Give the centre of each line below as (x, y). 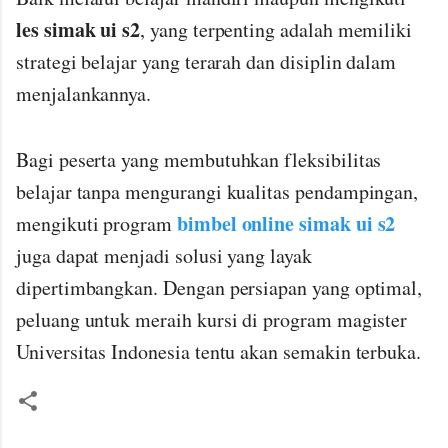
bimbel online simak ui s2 (286, 223)
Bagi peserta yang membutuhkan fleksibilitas (199, 159)
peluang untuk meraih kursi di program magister (212, 319)
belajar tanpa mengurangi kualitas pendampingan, (217, 191)
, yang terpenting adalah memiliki (276, 30)
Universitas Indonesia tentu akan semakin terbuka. (219, 351)
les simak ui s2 (78, 30)
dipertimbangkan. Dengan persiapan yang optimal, (219, 287)
